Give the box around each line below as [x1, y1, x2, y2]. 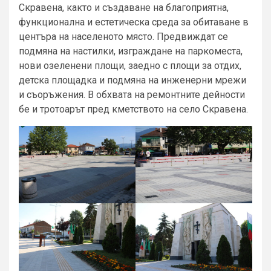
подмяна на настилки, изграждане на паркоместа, [19, 45, 243, 57]
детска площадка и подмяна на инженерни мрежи [19, 74, 246, 86]
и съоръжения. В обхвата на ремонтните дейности [19, 88, 245, 100]
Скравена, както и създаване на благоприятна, [19, 1, 229, 13]
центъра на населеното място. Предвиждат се [19, 30, 228, 42]
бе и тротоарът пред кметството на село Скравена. [19, 103, 248, 115]
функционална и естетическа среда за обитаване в [19, 16, 249, 28]
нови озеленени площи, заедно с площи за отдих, [19, 59, 241, 71]
